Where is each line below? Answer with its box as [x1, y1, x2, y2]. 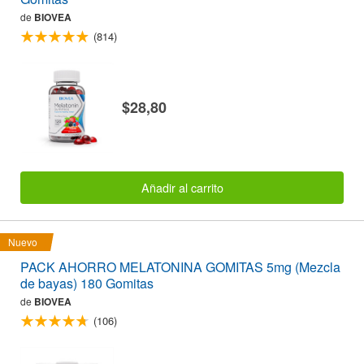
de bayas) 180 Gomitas [20, 274, 154, 293]
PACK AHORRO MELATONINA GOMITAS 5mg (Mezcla [20, 258, 340, 277]
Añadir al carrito [141, 179, 223, 197]
